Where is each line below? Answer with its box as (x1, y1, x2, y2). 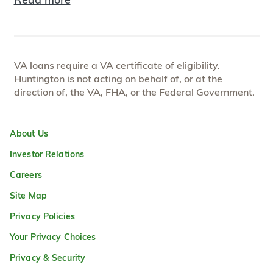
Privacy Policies (10, 210, 75, 222)
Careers (10, 169, 42, 180)
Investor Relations (10, 148, 85, 160)
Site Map (10, 190, 47, 201)
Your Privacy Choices (10, 231, 96, 243)
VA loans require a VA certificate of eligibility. (13, 58, 220, 71)
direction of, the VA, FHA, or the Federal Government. (13, 85, 255, 98)
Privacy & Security (10, 252, 86, 263)
